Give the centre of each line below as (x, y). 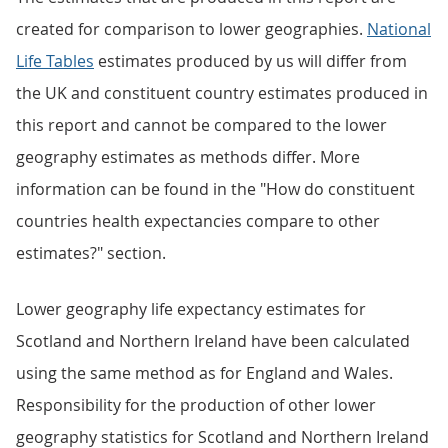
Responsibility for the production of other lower (196, 405)
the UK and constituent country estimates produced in (222, 93)
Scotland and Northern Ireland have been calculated (213, 341)
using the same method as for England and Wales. (204, 373)
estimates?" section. (91, 253)
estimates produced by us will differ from (250, 61)
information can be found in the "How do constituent (215, 189)
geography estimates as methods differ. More (188, 157)
